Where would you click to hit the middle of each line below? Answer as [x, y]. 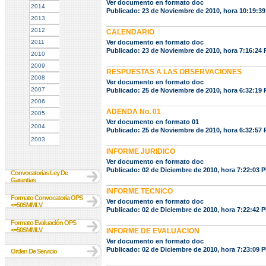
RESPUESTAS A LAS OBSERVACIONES [174, 72]
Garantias [23, 180]
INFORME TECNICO [140, 191]
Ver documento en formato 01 [153, 122]
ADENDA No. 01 [134, 112]
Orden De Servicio [34, 251]
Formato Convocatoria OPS [47, 198]
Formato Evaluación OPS [43, 223]
